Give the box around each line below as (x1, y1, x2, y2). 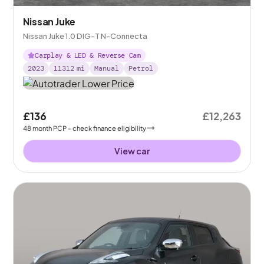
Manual (94, 64, 120, 74)
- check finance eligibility (68, 123, 147, 132)
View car (114, 145, 150, 156)
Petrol (128, 64, 154, 74)
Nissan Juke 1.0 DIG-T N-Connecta (23, 31, 148, 41)
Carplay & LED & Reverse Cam (35, 51, 141, 61)
